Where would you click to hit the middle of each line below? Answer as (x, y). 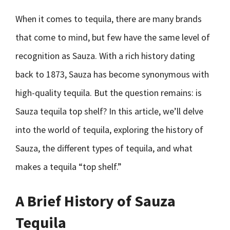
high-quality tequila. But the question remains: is (109, 93)
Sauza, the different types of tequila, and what (104, 148)
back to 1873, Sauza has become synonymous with (112, 74)
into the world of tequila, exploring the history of (109, 130)
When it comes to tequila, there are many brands (109, 19)
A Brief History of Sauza (95, 201)
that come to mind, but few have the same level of (113, 37)
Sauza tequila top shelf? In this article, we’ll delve (109, 111)
